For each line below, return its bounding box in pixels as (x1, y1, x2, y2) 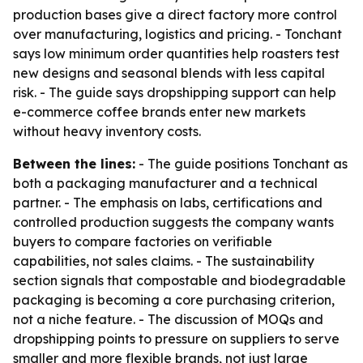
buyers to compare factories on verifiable (13, 233, 272, 250)
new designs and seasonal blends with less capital (13, 65, 325, 81)
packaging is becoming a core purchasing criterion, (13, 292, 335, 308)
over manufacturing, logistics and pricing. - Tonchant (13, 26, 342, 42)
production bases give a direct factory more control (13, 6, 337, 23)
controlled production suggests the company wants (13, 214, 334, 230)
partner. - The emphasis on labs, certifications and (13, 194, 322, 211)
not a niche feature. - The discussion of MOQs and (13, 311, 323, 327)
